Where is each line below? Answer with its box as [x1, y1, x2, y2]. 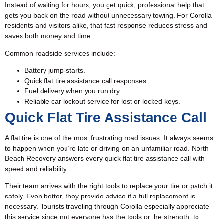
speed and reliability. [5, 164, 68, 173]
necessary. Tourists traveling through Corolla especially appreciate [5, 202, 209, 211]
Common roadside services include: [5, 49, 115, 57]
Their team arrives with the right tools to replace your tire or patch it [5, 182, 213, 190]
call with [178, 154, 205, 162]
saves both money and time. [5, 32, 92, 40]
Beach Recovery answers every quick [5, 154, 123, 162]
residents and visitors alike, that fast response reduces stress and [5, 22, 207, 30]
